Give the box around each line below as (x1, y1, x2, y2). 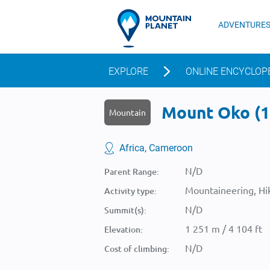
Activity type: (104, 185, 157, 196)
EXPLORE (108, 66, 148, 77)
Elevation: (104, 224, 143, 235)
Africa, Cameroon (119, 142, 193, 154)
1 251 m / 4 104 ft (185, 222, 262, 234)
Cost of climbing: (104, 243, 169, 254)
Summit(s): (104, 204, 146, 216)
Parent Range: (104, 166, 159, 177)
